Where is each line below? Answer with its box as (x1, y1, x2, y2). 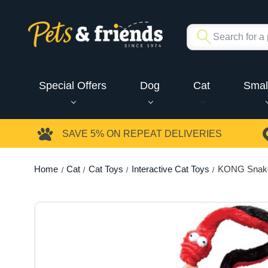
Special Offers (38, 79, 106, 92)
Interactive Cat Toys (131, 163, 209, 174)
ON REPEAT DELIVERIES (104, 129, 222, 139)
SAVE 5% (62, 129, 104, 139)
